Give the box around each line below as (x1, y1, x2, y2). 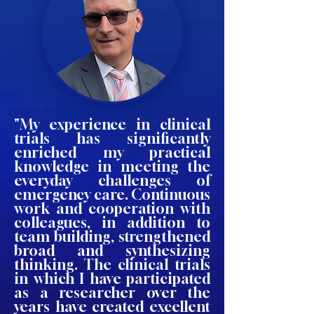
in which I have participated (14, 270, 210, 287)
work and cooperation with (14, 200, 210, 217)
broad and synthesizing (14, 242, 210, 259)
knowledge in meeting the (14, 158, 210, 175)
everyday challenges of (14, 172, 210, 189)
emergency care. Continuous (14, 186, 210, 203)
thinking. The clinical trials (14, 256, 210, 273)
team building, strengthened (14, 228, 210, 245)
